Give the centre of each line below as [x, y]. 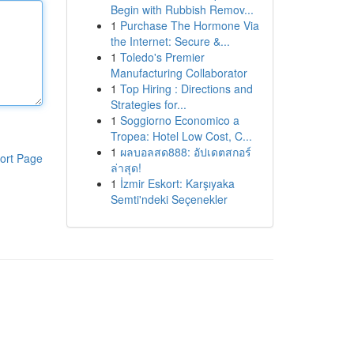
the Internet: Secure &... [170, 41]
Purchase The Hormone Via [189, 25]
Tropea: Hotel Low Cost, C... [181, 136]
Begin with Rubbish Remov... [182, 9]
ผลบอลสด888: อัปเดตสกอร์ [185, 152]
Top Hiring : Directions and [186, 88]
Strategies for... [148, 104]
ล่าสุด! [126, 168]
